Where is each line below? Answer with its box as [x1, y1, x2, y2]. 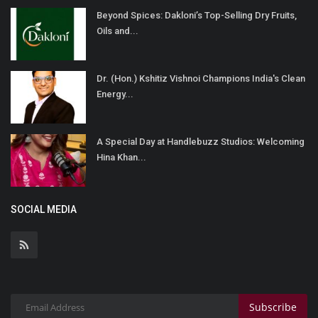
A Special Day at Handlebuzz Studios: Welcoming [97, 136, 305, 147]
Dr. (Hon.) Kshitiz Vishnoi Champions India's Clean [97, 72, 305, 84]
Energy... [97, 88, 133, 99]
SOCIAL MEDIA [11, 203, 77, 215]
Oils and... [97, 25, 138, 36]
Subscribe [249, 300, 297, 314]
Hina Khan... [97, 151, 146, 163]
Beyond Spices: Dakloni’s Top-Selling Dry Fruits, [97, 9, 297, 21]
